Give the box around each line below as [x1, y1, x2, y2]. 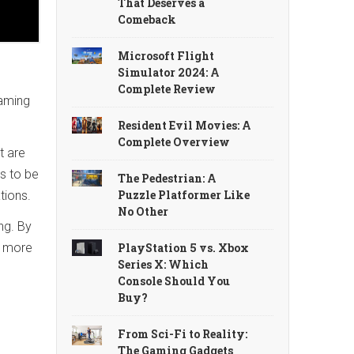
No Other [118, 203, 169, 219]
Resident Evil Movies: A [118, 117, 252, 133]
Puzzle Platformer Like [118, 186, 250, 202]
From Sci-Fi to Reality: [118, 326, 248, 341]
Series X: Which [118, 256, 209, 272]
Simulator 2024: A [118, 64, 220, 80]
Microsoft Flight [118, 47, 215, 63]
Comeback [118, 11, 177, 27]
